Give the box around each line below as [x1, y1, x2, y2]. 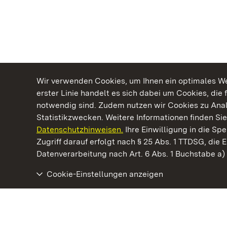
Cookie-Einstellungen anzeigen [47, 169, 163, 179]
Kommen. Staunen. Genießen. [53, 136, 166, 145]
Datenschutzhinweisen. [36, 125, 123, 134]
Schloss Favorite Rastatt [43, 194, 123, 202]
